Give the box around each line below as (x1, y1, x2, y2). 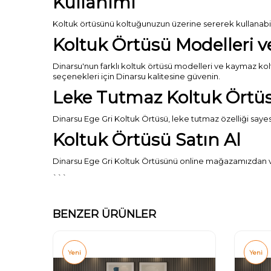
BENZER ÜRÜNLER (53, 207, 156, 221)
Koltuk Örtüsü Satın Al (53, 129, 241, 150)
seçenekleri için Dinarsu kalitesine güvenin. (53, 71, 220, 81)
